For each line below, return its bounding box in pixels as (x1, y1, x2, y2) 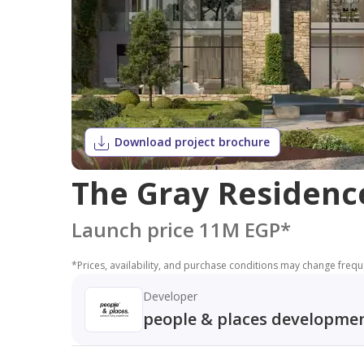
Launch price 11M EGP (71, 216, 280, 243)
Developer (142, 288, 197, 304)
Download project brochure (114, 134, 270, 149)
